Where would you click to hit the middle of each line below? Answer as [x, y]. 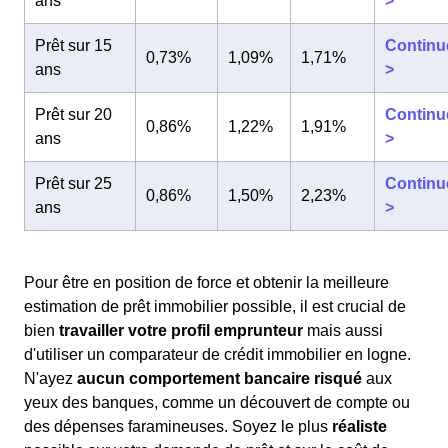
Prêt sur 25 [73, 183]
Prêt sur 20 [73, 114]
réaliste [359, 426]
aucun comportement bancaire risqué [219, 378]
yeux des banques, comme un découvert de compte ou [217, 402]
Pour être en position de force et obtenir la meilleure [206, 282]
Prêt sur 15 [73, 45]
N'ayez [50, 378]
